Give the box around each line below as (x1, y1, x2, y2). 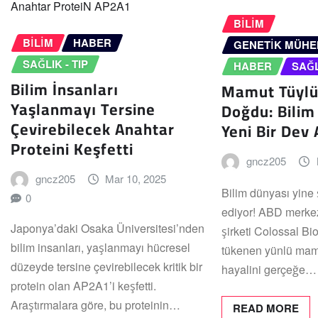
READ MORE (233, 300, 300, 317)
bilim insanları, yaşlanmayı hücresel (11, 239, 190, 256)
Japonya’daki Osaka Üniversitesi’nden (11, 220, 204, 237)
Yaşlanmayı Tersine (11, 94, 155, 125)
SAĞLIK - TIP (23, 55, 88, 72)
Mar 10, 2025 (105, 171, 167, 187)
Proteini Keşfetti (11, 134, 133, 165)
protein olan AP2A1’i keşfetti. (11, 278, 156, 295)
